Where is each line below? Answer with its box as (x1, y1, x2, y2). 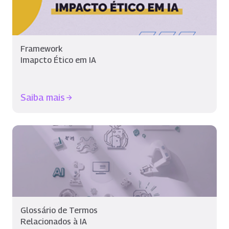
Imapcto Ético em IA (20, 55, 96, 65)
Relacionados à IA (20, 217, 87, 226)
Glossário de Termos (20, 205, 98, 215)
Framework (20, 44, 63, 54)
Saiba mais (20, 92, 65, 103)
